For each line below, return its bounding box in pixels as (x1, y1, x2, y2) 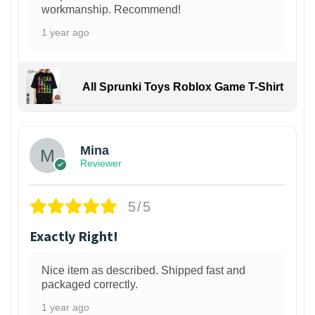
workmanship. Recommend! (41, 4, 181, 16)
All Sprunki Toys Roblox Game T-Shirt (82, 80, 283, 93)
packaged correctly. (41, 278, 138, 291)
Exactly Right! (30, 227, 118, 245)
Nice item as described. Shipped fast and (41, 264, 245, 277)
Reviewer (80, 157, 122, 169)
